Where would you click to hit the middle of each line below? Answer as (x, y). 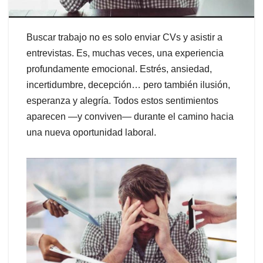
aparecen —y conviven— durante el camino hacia (130, 116)
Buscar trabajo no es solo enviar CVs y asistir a (124, 37)
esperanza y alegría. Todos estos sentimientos (122, 100)
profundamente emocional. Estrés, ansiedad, (119, 69)
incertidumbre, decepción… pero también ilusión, (128, 85)
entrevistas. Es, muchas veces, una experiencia (125, 53)
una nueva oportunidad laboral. (91, 132)
